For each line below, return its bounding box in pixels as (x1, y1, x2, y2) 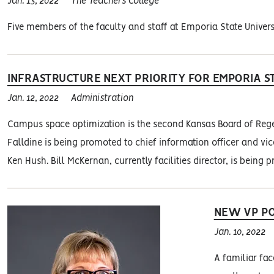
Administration (71, 94, 133, 103)
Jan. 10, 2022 (213, 228, 265, 237)
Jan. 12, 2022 (7, 94, 59, 103)
